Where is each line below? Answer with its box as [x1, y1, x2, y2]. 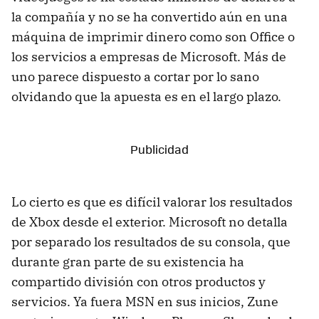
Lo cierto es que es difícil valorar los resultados [11, 193, 293, 210]
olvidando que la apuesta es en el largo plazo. [11, 88, 281, 105]
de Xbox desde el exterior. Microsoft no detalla [11, 213, 288, 230]
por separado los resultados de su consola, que [11, 233, 291, 250]
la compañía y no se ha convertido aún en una [11, 8, 288, 25]
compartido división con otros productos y [11, 273, 266, 290]
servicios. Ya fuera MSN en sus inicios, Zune [11, 293, 278, 310]
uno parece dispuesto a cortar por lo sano [11, 68, 259, 85]
